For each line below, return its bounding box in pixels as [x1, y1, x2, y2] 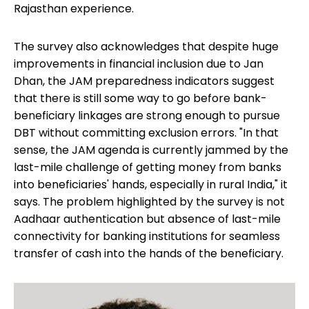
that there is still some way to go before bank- [14, 90, 267, 107]
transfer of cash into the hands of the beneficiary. [14, 246, 283, 262]
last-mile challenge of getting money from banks [14, 159, 281, 176]
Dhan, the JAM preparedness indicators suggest [14, 73, 275, 90]
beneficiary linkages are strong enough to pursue [14, 108, 280, 124]
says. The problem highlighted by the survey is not [14, 194, 285, 210]
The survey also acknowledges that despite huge [14, 39, 279, 55]
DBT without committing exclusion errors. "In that [14, 125, 279, 141]
